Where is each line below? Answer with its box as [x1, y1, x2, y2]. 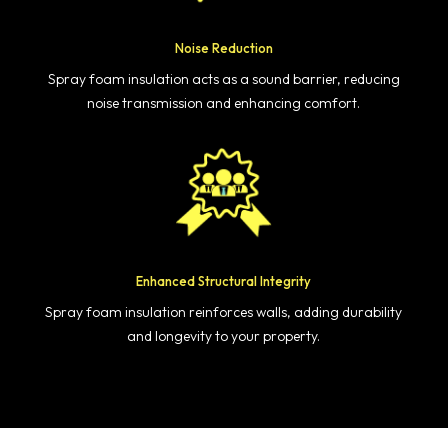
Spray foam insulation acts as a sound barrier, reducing [47, 70, 400, 89]
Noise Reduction [174, 40, 273, 57]
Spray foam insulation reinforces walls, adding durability [45, 303, 403, 322]
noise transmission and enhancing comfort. [87, 94, 361, 113]
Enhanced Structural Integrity [136, 273, 312, 290]
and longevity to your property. [127, 327, 321, 346]
